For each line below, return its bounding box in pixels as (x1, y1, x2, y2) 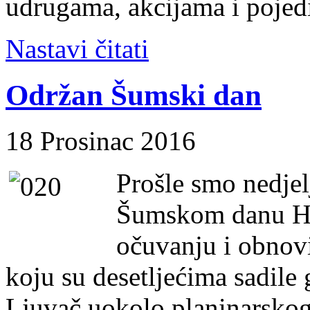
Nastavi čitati (6, 33, 149, 64)
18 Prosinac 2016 (6, 126, 196, 156)
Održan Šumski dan (6, 78, 262, 111)
